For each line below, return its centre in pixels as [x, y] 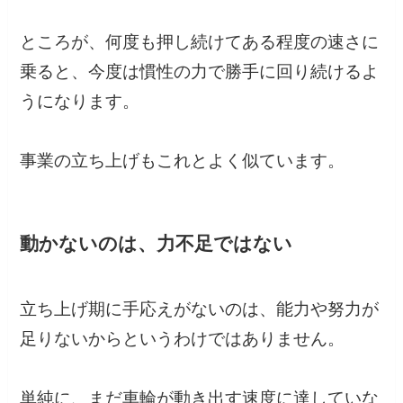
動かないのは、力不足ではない [157, 244]
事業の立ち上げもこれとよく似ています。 [183, 161]
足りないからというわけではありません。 [183, 338]
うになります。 [80, 102]
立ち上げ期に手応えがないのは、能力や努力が [200, 309]
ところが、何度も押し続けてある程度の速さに [200, 42]
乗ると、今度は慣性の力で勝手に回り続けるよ [200, 72]
